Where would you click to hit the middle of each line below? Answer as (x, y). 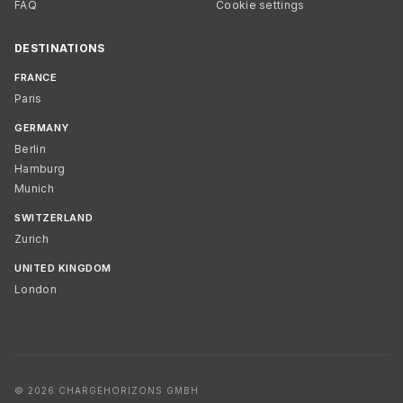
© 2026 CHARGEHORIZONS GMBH (107, 390)
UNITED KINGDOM (63, 268)
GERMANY (42, 128)
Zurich (31, 239)
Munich (34, 188)
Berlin (30, 149)
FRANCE (36, 77)
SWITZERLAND (54, 218)
